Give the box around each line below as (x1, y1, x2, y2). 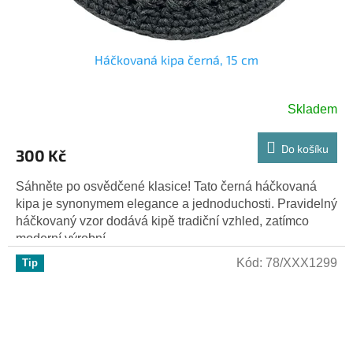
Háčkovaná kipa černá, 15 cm (95, 51, 258, 67)
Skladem (288, 102, 337, 116)
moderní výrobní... (16, 231, 115, 245)
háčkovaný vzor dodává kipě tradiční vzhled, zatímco (16, 214, 309, 228)
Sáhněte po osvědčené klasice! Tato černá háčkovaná (16, 179, 317, 193)
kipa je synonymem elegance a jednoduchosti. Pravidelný (16, 196, 337, 210)
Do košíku (281, 141, 329, 155)
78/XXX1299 (266, 255, 337, 269)
